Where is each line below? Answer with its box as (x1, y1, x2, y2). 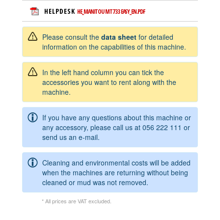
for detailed (138, 31, 173, 42)
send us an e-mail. (42, 132, 100, 142)
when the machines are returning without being (42, 167, 188, 177)
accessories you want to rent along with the (42, 77, 176, 87)
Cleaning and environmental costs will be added (42, 157, 191, 167)
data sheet (101, 31, 138, 42)
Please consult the (42, 31, 101, 42)
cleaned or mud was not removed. (42, 177, 148, 187)
